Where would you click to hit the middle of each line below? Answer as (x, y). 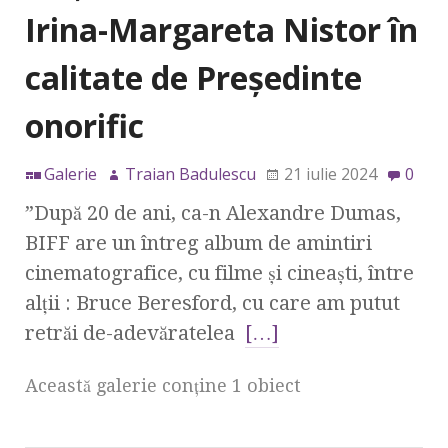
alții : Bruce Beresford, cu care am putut (212, 303)
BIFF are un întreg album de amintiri (198, 243)
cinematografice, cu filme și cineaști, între (219, 273)
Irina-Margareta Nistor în (221, 30)
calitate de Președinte (193, 78)
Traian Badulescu (190, 174)
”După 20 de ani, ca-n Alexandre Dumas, (213, 213)
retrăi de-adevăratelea (135, 333)
